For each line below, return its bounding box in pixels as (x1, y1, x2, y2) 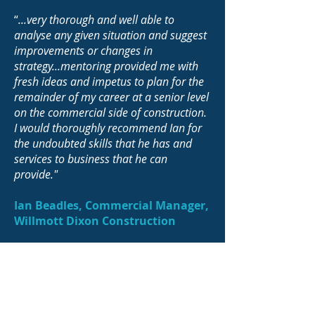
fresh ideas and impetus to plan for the (14, 74, 204, 89)
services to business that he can (14, 151, 167, 167)
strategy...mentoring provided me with (14, 58, 198, 74)
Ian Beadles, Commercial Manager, (14, 198, 209, 213)
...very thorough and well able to (18, 12, 174, 27)
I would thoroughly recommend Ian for (14, 120, 202, 136)
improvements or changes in (14, 43, 153, 58)
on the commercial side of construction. (14, 105, 207, 120)
